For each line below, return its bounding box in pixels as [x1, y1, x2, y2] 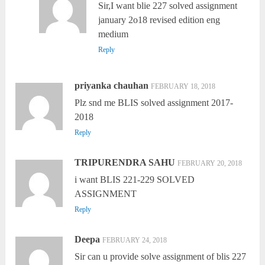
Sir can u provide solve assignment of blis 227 [75, 251, 247, 262]
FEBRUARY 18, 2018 [151, 82, 216, 91]
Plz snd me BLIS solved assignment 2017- [75, 98, 234, 108]
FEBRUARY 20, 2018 [177, 159, 243, 168]
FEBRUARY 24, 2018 [102, 236, 167, 245]
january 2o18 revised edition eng [98, 15, 220, 25]
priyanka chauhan [75, 80, 149, 91]
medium [98, 29, 128, 40]
